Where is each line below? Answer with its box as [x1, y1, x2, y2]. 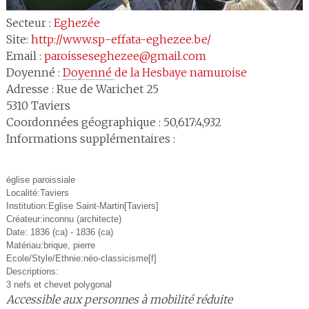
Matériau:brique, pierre [6, 239, 95, 250]
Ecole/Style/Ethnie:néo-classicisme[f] [6, 252, 157, 263]
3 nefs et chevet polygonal [6, 279, 112, 290]
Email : [6, 48, 44, 63]
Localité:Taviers [6, 187, 69, 198]
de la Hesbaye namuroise [114, 65, 247, 79]
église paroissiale [6, 174, 75, 185]
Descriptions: [6, 266, 61, 277]
